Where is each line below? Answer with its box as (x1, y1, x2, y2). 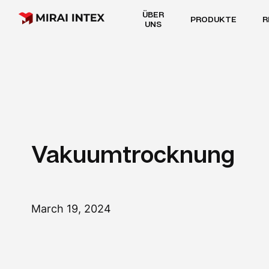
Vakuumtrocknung (31, 139, 235, 168)
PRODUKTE (190, 14, 237, 24)
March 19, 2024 (31, 202, 111, 215)
